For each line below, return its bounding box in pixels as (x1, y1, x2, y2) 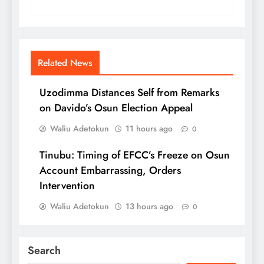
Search (28, 242, 61, 258)
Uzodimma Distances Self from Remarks (39, 84, 219, 100)
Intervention (39, 177, 95, 193)
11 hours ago (126, 122, 173, 134)
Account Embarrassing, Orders (39, 162, 181, 178)
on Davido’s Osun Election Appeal (39, 100, 193, 115)
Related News (38, 55, 93, 70)
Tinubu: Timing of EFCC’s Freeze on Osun (39, 147, 230, 163)
